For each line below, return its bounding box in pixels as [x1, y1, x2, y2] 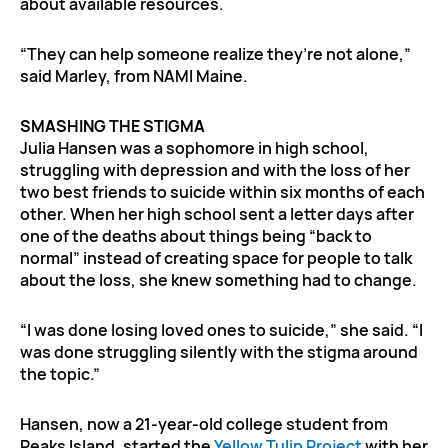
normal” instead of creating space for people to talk [20, 246, 412, 269]
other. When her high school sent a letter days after [20, 202, 414, 225]
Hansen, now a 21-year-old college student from [20, 412, 388, 435]
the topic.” [20, 362, 100, 385]
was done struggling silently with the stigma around [20, 340, 418, 363]
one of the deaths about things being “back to [20, 224, 372, 247]
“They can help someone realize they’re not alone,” [20, 42, 411, 65]
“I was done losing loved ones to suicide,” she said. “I [20, 318, 423, 341]
